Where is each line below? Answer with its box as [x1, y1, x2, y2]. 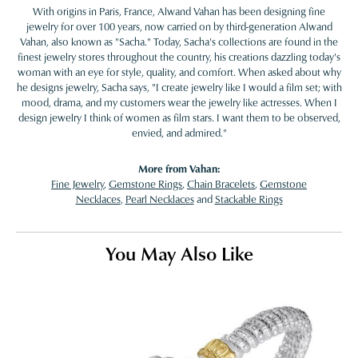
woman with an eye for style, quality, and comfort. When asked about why [17, 65, 341, 80]
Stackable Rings [214, 192, 283, 207]
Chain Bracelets [187, 177, 255, 192]
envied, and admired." [131, 125, 227, 141]
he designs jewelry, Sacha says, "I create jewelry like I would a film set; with [16, 80, 342, 95]
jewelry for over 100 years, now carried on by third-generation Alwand [26, 19, 332, 34]
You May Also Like [105, 240, 253, 267]
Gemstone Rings [109, 177, 182, 192]
